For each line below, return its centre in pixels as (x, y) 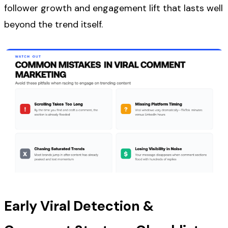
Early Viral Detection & (79, 206)
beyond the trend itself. (53, 25)
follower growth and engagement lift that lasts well (113, 8)
